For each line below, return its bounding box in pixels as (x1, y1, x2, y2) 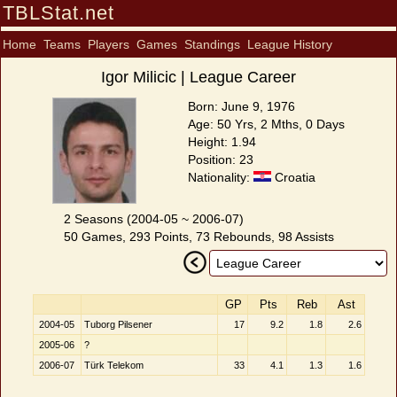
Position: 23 (188, 152, 253, 167)
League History (247, 37, 332, 51)
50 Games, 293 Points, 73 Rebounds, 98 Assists (63, 230, 334, 244)
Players (88, 37, 129, 51)
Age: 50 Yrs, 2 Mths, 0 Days (188, 117, 345, 131)
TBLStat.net (3, 2, 114, 24)
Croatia (271, 170, 315, 184)
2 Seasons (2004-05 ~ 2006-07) (63, 212, 244, 226)
